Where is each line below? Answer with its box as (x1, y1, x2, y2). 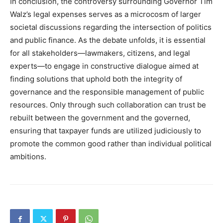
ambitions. (10, 152, 46, 161)
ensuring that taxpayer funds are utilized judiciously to (10, 126, 201, 135)
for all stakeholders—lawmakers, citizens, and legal (10, 48, 190, 58)
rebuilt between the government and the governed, (10, 113, 190, 122)
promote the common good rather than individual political (10, 139, 212, 148)
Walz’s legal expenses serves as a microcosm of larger (10, 9, 201, 19)
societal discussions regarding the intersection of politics (10, 22, 212, 32)
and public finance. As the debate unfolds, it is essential (10, 35, 206, 45)
